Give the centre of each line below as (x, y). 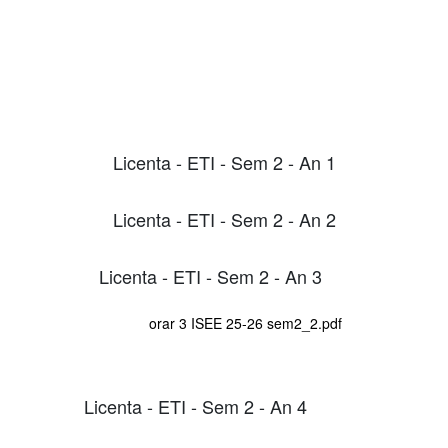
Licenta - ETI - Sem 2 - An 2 (224, 219)
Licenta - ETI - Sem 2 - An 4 (195, 406)
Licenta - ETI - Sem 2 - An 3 (210, 276)
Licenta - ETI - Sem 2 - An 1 (224, 162)
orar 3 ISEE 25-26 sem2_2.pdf (245, 322)
